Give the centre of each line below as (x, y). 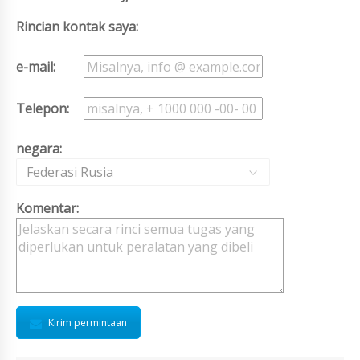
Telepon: (43, 109)
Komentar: (47, 209)
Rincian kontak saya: (77, 27)
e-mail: (36, 67)
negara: (39, 149)
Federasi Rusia (70, 172)
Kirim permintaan (88, 323)
